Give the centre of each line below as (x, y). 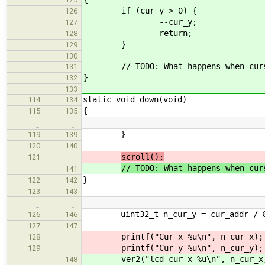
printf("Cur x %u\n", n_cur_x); (173, 236)
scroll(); (143, 156)
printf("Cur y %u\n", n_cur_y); (173, 248)
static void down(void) (135, 99)
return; (138, 33)
